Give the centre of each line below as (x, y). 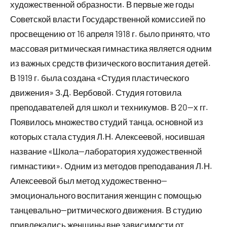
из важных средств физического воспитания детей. (110, 63)
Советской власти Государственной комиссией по (108, 18)
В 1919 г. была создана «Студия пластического (100, 77)
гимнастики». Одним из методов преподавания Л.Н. (111, 165)
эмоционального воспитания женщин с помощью (106, 195)
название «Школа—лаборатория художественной (106, 151)
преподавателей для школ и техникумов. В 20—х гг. (109, 107)
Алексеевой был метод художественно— (89, 180)
